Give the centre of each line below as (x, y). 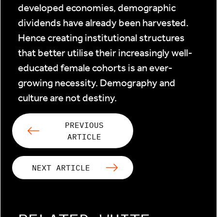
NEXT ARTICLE (61, 167)
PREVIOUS (84, 125)
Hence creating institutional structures (101, 38)
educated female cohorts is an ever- (95, 68)
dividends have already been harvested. (103, 23)
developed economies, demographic (97, 8)
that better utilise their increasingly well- (105, 53)
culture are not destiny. (67, 98)
